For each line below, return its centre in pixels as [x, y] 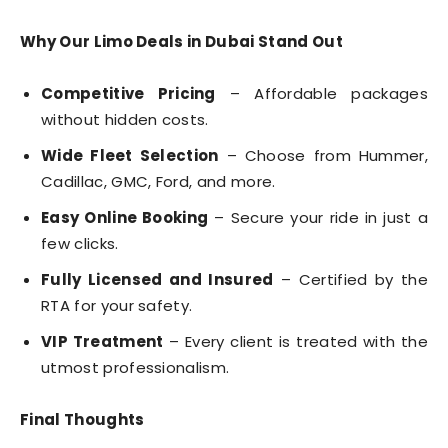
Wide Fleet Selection [130, 155]
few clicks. [80, 243]
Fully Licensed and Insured [157, 279]
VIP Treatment [102, 341]
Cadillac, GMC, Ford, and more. [158, 181]
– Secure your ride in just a [318, 217]
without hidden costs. [125, 119]
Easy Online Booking [125, 217]
